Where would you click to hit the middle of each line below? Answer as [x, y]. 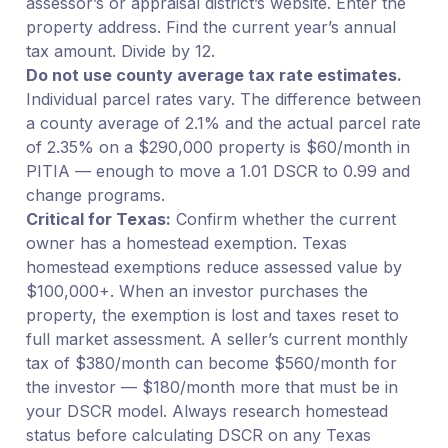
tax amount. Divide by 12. [120, 50]
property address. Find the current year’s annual [210, 26]
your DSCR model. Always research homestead [206, 410]
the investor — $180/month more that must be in [211, 386]
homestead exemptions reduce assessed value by [213, 266]
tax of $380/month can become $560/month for [211, 362]
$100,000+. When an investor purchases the [196, 290]
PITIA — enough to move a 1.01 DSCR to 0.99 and [217, 170]
